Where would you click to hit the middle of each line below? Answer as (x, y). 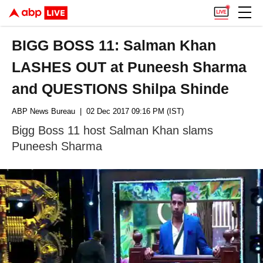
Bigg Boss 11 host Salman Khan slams (112, 130)
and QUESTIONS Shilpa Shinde (121, 89)
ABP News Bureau (43, 111)
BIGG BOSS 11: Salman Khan (114, 45)
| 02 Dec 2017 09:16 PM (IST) (129, 111)
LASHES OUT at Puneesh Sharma (129, 67)
